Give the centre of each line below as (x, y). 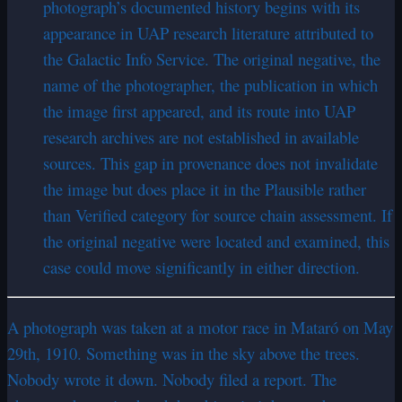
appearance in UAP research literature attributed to (208, 32)
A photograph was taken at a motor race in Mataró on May (200, 327)
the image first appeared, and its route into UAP (199, 110)
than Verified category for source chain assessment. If (218, 214)
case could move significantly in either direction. (201, 267)
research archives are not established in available (201, 136)
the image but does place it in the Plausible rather (205, 188)
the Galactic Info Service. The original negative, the (212, 58)
